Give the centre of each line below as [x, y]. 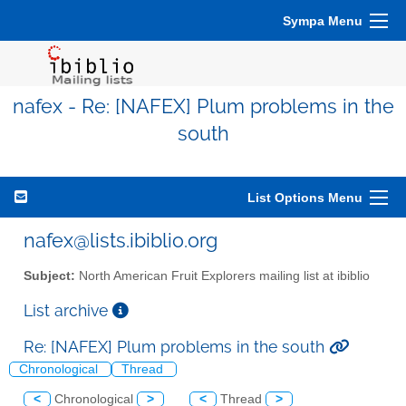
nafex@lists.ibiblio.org [121, 240]
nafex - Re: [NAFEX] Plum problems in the [203, 106]
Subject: [49, 275]
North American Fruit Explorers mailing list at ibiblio [222, 275]
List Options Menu [305, 198]
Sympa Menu [323, 21]
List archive [68, 310]
